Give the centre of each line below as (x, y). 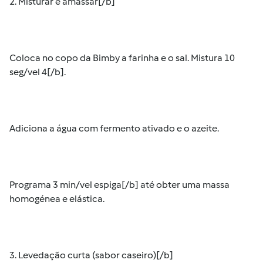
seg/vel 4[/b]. (38, 72)
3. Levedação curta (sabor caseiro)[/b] (91, 255)
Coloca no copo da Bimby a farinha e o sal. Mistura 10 (122, 58)
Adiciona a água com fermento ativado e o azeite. (114, 128)
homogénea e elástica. (57, 199)
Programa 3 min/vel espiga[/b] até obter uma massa (119, 185)
